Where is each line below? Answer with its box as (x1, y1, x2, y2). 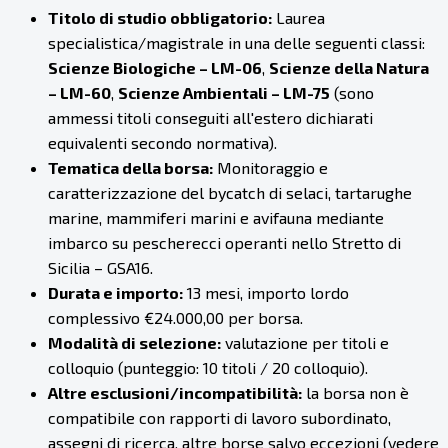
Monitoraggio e (213, 158, 328, 178)
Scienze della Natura (269, 58, 429, 78)
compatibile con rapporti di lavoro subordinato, (48, 408, 391, 428)
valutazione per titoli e (221, 333, 389, 353)
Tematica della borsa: (48, 158, 213, 178)
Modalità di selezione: (48, 333, 221, 353)
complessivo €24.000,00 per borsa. (48, 308, 303, 328)
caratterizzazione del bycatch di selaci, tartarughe (48, 183, 412, 203)
